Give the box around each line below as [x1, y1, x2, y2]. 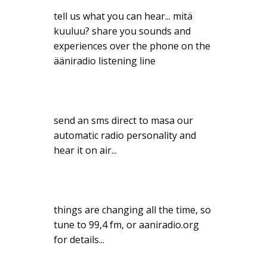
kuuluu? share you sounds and [54, 24, 191, 38]
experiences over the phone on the [54, 39, 210, 53]
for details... [54, 233, 104, 247]
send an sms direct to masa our [54, 114, 193, 128]
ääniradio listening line [54, 54, 156, 68]
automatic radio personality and [54, 129, 196, 142]
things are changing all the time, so [54, 203, 211, 217]
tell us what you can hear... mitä [54, 10, 193, 23]
